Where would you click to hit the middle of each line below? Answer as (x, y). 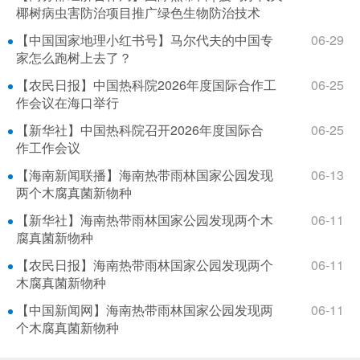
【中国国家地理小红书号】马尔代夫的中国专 (145, 40)
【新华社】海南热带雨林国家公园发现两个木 (145, 220)
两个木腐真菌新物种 (74, 192)
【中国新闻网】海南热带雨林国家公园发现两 (145, 310)
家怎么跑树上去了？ (74, 57)
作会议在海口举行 (67, 102)
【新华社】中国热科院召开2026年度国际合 (140, 130)
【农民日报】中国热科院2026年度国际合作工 (146, 85)
